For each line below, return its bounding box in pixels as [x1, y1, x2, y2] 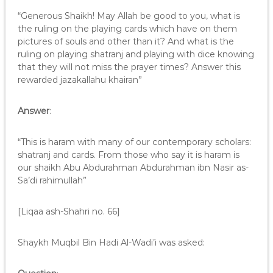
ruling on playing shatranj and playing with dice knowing [17, 49, 254, 60]
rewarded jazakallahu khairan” [17, 74, 142, 85]
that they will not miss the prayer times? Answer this [17, 62, 241, 73]
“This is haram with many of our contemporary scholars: [17, 136, 251, 147]
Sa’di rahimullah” [17, 175, 87, 186]
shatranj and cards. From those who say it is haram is [17, 149, 239, 160]
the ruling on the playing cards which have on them [17, 23, 237, 34]
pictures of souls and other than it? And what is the [17, 36, 234, 47]
